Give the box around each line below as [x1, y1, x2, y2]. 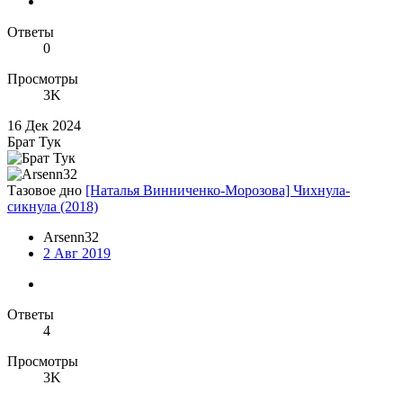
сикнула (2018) [7, 199, 98, 215]
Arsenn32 [43, 229, 99, 246]
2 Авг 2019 [43, 246, 111, 262]
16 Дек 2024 [7, 118, 81, 134]
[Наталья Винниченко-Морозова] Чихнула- [85, 183, 350, 199]
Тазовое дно [7, 183, 82, 199]
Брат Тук [7, 134, 61, 150]
